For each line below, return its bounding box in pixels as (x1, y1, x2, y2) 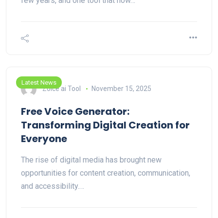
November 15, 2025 (91, 84, 151, 92)
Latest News (21, 79, 56, 86)
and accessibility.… (21, 182, 84, 191)
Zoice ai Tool (42, 84, 81, 92)
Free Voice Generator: (21, 105, 129, 118)
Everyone (21, 132, 67, 145)
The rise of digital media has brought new (21, 155, 162, 164)
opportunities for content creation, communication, (21, 168, 190, 178)
